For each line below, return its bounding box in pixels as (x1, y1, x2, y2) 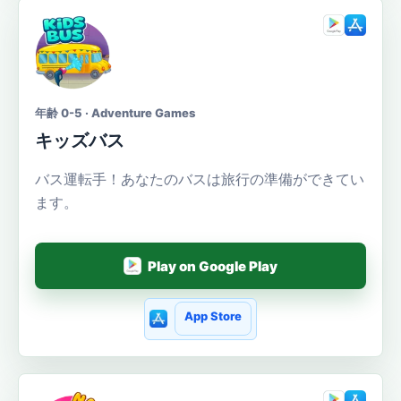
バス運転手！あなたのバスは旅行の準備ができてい (35, 170, 364, 189)
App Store (183, 309, 242, 324)
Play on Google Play (148, 257, 278, 275)
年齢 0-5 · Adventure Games (35, 106, 195, 121)
